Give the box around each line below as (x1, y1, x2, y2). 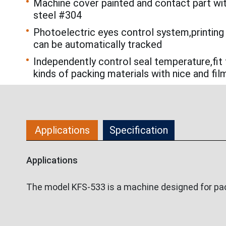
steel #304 (33, 9, 82, 22)
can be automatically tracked (33, 38, 162, 51)
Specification (109, 124, 168, 137)
